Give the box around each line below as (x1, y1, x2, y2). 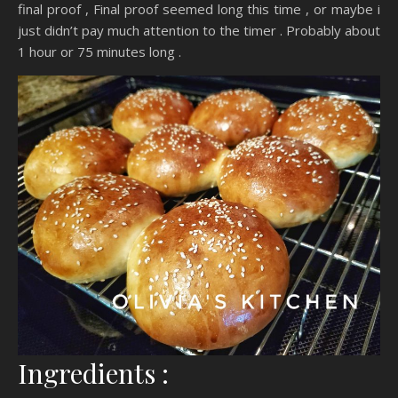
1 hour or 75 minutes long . (18, 43, 181, 61)
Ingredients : (18, 355, 169, 392)
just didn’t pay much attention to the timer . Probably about (18, 21, 380, 40)
